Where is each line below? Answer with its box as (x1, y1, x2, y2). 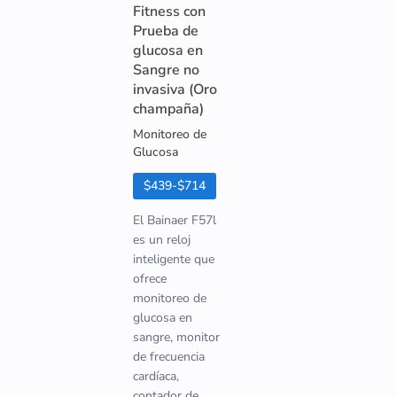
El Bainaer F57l (133, 212, 216, 229)
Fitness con (133, 2, 206, 21)
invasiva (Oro (133, 80, 217, 99)
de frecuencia (133, 348, 205, 365)
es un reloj (133, 231, 191, 248)
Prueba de (133, 21, 198, 41)
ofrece (133, 270, 167, 287)
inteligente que (133, 251, 214, 268)
